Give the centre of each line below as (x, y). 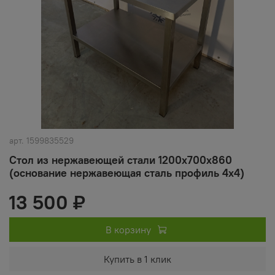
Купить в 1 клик (137, 259)
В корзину (128, 230)
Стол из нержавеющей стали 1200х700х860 (121, 160)
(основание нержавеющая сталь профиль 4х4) (127, 173)
